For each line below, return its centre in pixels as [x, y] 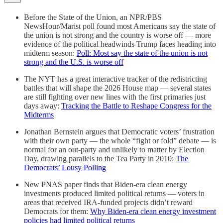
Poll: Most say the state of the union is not [142, 53]
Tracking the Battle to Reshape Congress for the [136, 106]
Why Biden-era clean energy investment [153, 211]
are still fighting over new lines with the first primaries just [115, 97]
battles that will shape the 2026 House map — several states [117, 88]
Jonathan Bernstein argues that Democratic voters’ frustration [119, 131]
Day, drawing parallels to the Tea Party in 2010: [100, 158]
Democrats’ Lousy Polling [65, 167]
